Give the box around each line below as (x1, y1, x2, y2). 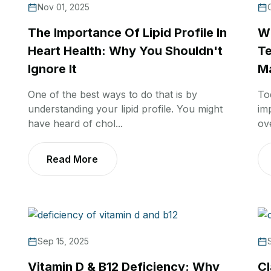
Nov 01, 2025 (38, 2, 90, 13)
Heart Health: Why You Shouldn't (28, 44, 223, 59)
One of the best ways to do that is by (28, 88, 197, 101)
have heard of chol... (28, 117, 123, 130)
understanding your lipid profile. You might (28, 103, 223, 116)
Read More (47, 153, 98, 166)
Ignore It (28, 62, 77, 77)
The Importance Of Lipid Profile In (28, 25, 227, 41)
